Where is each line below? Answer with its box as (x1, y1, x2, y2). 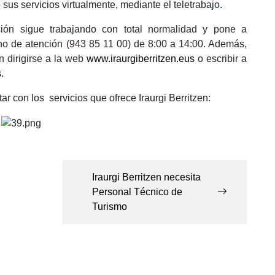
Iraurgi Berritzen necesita (92, 171, 201, 182)
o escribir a (195, 53, 247, 64)
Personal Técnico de (92, 186, 182, 197)
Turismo (92, 201, 127, 212)
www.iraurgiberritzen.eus (87, 53, 195, 64)
